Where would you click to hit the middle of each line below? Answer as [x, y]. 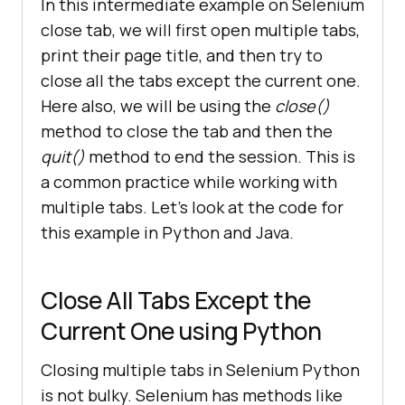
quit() [63, 157]
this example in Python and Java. [167, 233]
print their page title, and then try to [182, 56]
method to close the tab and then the [187, 132]
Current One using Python [181, 331]
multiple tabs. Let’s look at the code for [192, 207]
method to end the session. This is [220, 157]
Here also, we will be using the [158, 106]
